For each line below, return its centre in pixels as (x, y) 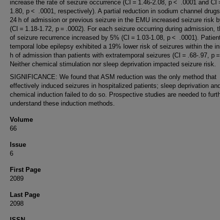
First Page (25, 170)
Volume (21, 120)
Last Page (25, 195)
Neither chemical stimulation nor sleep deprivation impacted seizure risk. (113, 64)
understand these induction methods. (62, 103)
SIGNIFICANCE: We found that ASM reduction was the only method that (113, 77)
